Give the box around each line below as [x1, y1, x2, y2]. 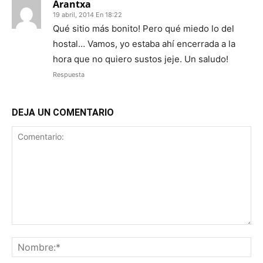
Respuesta [53, 70, 85, 79]
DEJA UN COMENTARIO [12, 107, 114, 119]
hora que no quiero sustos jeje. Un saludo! [53, 53, 228, 65]
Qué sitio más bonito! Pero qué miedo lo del [53, 23, 234, 35]
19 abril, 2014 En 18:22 [53, 11, 122, 19]
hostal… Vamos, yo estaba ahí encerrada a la [53, 38, 235, 50]
